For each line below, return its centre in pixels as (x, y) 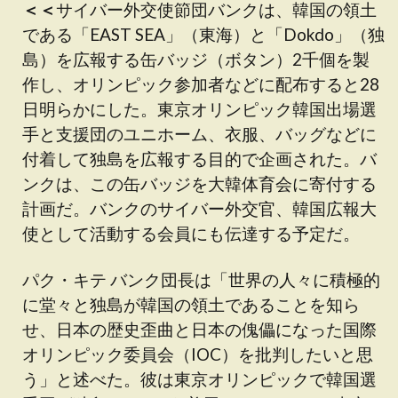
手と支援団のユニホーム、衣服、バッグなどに (199, 134)
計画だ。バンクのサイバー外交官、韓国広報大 (199, 208)
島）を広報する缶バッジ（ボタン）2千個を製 (196, 59)
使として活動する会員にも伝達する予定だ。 (191, 233)
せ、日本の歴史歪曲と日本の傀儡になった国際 (199, 329)
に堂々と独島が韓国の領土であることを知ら (191, 304)
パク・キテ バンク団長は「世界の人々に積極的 (201, 279)
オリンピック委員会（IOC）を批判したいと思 (198, 354)
